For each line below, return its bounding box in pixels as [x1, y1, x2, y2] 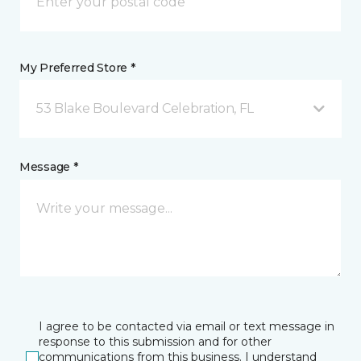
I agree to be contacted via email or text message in [39, 319, 334, 334]
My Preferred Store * [19, 60, 135, 75]
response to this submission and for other [39, 334, 272, 349]
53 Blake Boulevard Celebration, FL [36, 101, 255, 116]
